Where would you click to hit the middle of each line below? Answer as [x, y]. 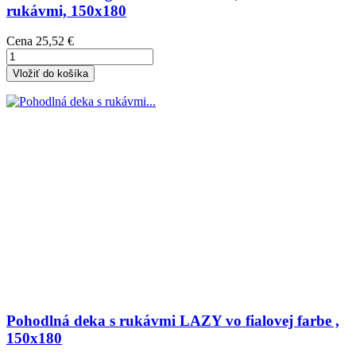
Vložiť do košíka [50, 74]
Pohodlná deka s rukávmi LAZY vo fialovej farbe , [173, 321]
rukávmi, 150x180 [66, 10]
